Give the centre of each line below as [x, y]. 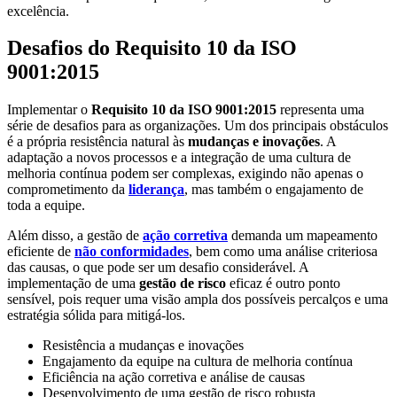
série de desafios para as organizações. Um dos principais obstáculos [198, 126]
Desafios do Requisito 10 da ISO [152, 48]
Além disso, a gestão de [75, 236]
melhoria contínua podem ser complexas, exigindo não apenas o [185, 174]
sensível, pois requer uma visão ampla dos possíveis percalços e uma [198, 300]
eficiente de [41, 252]
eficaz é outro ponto [283, 284]
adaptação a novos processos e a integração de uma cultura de [179, 158]
